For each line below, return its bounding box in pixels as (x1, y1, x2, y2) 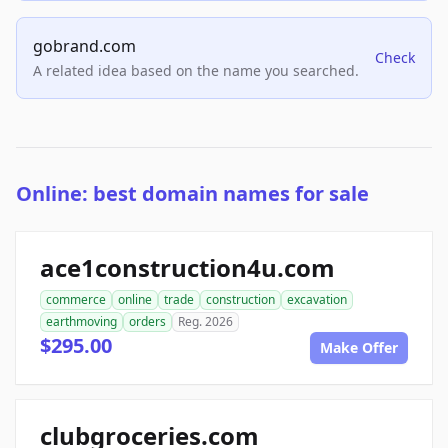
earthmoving (46, 313, 117, 331)
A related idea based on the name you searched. (33, 61, 359, 81)
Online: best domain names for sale (16, 180, 369, 208)
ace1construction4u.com (40, 251, 335, 285)
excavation (287, 291, 347, 309)
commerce (46, 291, 106, 309)
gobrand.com (33, 35, 136, 58)
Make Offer (320, 338, 398, 358)
